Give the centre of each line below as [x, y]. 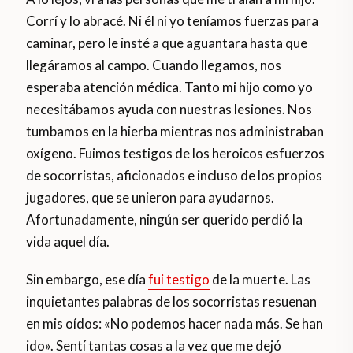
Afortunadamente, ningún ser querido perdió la [165, 220]
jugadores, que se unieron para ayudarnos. [150, 198]
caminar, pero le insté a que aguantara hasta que [167, 43]
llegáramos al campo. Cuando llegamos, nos [154, 65]
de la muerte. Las [260, 280]
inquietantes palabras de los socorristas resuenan [172, 302]
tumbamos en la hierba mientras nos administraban [175, 132]
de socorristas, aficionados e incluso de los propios [175, 176]
